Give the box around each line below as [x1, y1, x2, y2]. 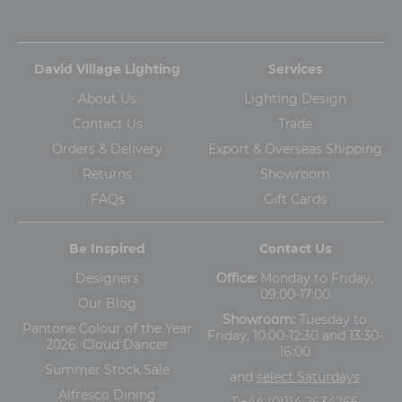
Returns [83, 165, 132, 182]
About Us [78, 90, 136, 107]
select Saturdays [257, 368, 360, 385]
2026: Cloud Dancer [46, 336, 169, 353]
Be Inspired [69, 240, 145, 257]
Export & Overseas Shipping [207, 140, 382, 157]
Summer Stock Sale [45, 361, 170, 378]
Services [267, 60, 322, 77]
